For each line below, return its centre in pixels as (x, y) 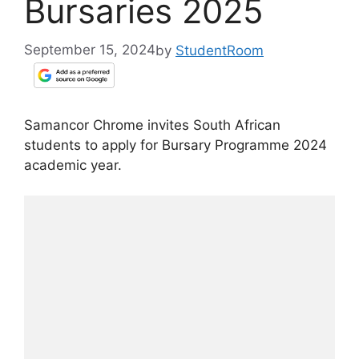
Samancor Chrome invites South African (152, 125)
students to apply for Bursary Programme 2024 (175, 145)
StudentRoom (220, 50)
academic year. (73, 165)
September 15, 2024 (90, 50)
